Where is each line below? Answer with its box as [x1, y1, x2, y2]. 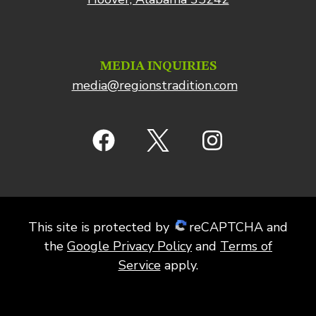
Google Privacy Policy [67, 238, 192, 255]
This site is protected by [28, 219, 173, 236]
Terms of [220, 238, 272, 255]
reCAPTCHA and [189, 219, 288, 236]
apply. [160, 257, 198, 274]
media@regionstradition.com [71, 77, 238, 94]
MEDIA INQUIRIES [99, 60, 217, 73]
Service [118, 257, 161, 274]
